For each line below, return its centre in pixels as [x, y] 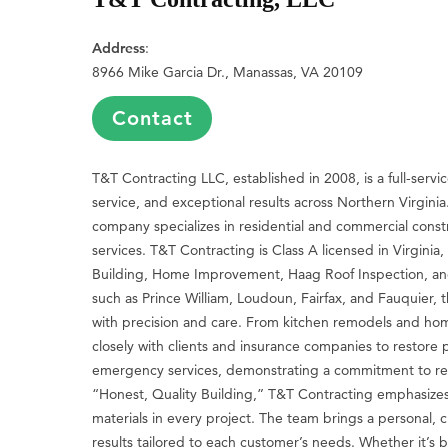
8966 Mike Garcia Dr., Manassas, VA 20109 [228, 71]
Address [119, 47]
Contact [152, 117]
